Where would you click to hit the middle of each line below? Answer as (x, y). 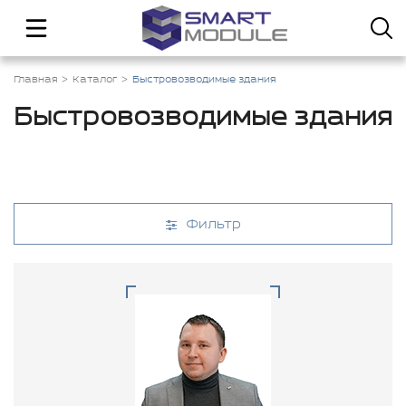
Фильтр (213, 224)
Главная (35, 80)
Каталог (95, 80)
